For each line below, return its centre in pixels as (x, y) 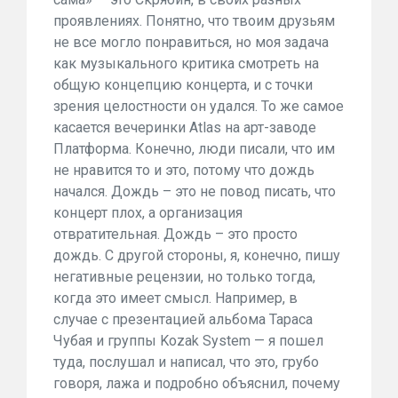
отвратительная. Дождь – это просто (175, 234)
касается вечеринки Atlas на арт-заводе (185, 127)
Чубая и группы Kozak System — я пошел (188, 341)
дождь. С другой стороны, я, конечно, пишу (197, 255)
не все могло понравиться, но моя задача (191, 42)
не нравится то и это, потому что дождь (184, 170)
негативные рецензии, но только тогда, (184, 277)
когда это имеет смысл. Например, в (175, 298)
